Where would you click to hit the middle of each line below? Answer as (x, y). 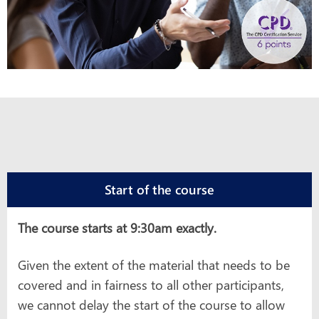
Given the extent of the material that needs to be (154, 265)
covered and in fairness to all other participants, (151, 284)
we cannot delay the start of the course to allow (151, 304)
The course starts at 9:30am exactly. (117, 228)
